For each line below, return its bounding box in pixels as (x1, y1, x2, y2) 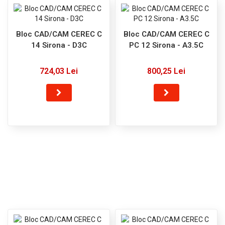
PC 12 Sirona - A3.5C (129, 40, 203, 50)
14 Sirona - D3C (31, 40, 87, 50)
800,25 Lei (147, 66, 185, 76)
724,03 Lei (40, 66, 78, 76)
